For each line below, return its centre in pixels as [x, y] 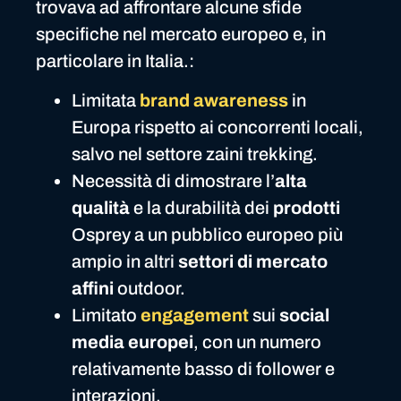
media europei [132, 342]
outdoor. [151, 289]
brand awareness [214, 101]
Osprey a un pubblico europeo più [207, 235]
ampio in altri [125, 262]
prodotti [307, 208]
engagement [195, 316]
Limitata [106, 101]
